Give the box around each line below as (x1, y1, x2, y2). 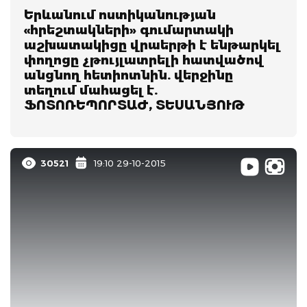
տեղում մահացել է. (24, 82, 158, 98)
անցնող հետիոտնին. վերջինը (24, 67, 233, 83)
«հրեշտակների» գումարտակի (24, 22, 234, 38)
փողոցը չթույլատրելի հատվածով (24, 52, 263, 68)
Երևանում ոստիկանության (24, 7, 216, 23)
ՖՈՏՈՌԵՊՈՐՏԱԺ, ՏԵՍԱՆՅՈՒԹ (24, 97, 245, 113)
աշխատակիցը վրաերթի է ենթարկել (24, 37, 280, 53)
